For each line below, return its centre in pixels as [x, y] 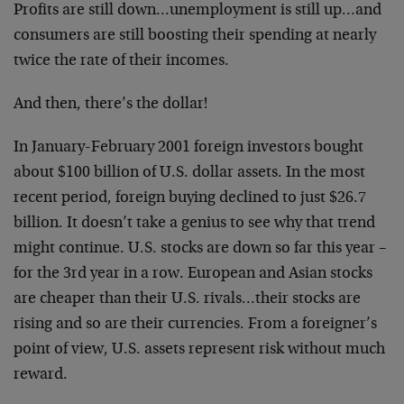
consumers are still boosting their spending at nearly [195, 36]
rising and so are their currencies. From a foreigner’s [195, 325]
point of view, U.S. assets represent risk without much [199, 350]
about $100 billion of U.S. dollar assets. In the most [189, 173]
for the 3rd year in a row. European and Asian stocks [193, 274]
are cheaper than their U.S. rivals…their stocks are [187, 299]
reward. [41, 375]
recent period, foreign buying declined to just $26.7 [190, 198]
